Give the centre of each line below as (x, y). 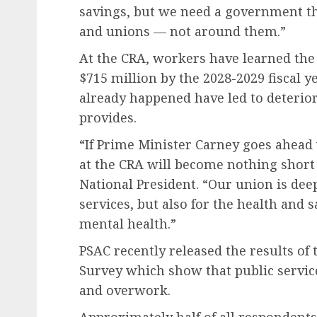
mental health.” (128, 224)
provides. (110, 117)
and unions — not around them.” (184, 31)
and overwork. (127, 290)
